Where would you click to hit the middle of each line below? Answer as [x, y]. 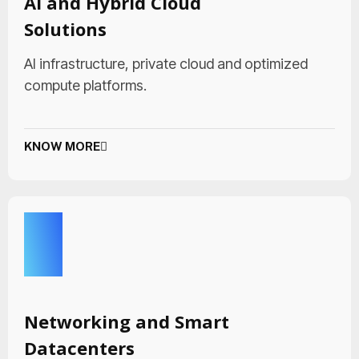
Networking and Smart [127, 321]
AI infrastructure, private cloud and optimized [166, 64]
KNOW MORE [62, 146]
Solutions [65, 29]
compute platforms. [85, 85]
